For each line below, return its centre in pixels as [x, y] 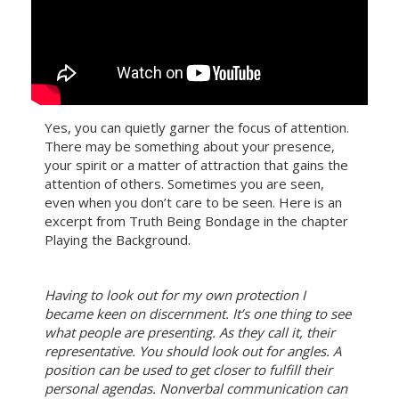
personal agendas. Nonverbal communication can [196, 388]
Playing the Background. [118, 240]
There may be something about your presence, [190, 146]
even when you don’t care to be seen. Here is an [193, 202]
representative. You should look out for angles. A [193, 351]
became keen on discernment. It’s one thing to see [198, 313]
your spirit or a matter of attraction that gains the [196, 165]
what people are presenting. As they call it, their [190, 332]
